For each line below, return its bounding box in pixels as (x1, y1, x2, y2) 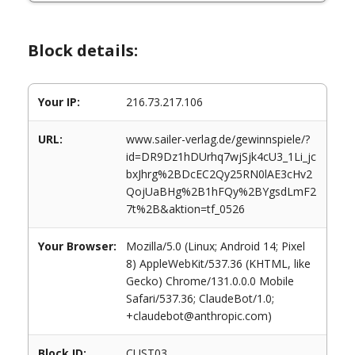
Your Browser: (38, 239, 116, 254)
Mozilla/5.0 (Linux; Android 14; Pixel (126, 239, 305, 254)
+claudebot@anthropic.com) (126, 308, 272, 323)
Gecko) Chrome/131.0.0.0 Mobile (126, 273, 294, 288)
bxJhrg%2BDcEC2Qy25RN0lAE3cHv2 (126, 166, 312, 181)
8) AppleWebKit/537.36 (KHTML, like (126, 256, 311, 271)
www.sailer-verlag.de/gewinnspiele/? (126, 132, 310, 147)
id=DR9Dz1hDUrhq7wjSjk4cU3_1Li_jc (126, 149, 316, 164)
